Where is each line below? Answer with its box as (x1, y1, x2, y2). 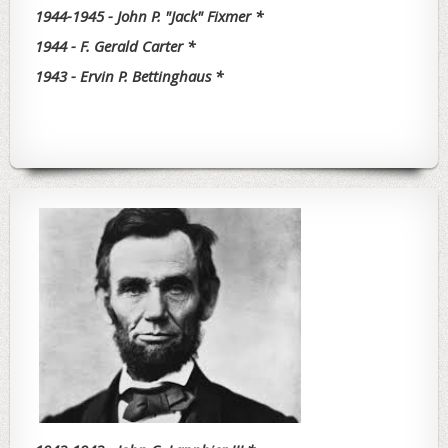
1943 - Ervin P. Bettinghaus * (35, 66, 223, 87)
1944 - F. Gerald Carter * (35, 36, 195, 57)
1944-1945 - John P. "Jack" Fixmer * (35, 6, 263, 27)
